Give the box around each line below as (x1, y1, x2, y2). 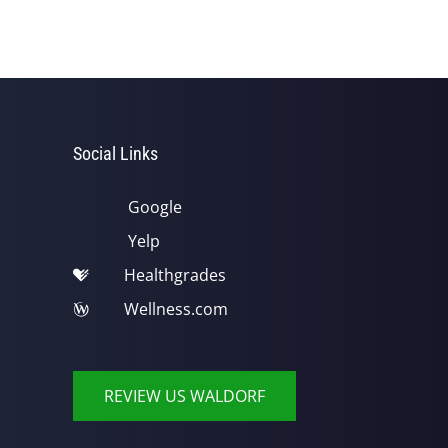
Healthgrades (124, 264, 226, 286)
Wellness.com (124, 298, 228, 320)
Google (128, 196, 182, 218)
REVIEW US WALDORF (104, 385, 265, 407)
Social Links (73, 143, 158, 164)
